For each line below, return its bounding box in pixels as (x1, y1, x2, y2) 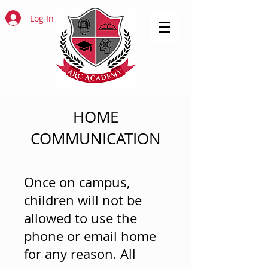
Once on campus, (24, 173, 130, 191)
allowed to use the (24, 209, 137, 227)
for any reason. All (24, 245, 136, 263)
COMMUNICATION (31, 128, 161, 149)
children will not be (24, 191, 142, 209)
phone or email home (24, 227, 156, 245)
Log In (29, 12, 54, 24)
